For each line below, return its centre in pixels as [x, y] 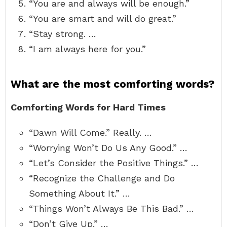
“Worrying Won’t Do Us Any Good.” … [108, 148]
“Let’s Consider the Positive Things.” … [114, 163]
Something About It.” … [80, 193]
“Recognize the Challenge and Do [102, 178]
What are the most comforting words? [112, 84]
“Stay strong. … [63, 34]
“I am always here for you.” [87, 49]
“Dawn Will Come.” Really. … [90, 133]
